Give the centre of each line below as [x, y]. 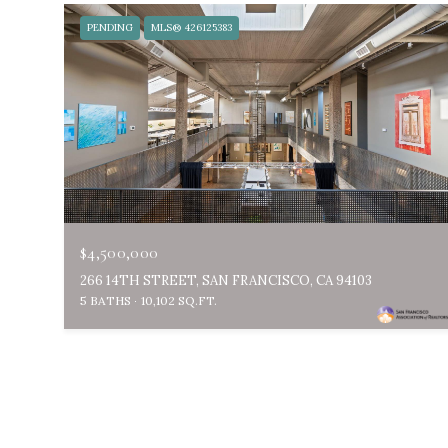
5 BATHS [105, 300]
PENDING [110, 27]
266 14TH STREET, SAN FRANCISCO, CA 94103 [226, 280]
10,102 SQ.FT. [179, 300]
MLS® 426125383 [191, 27]
